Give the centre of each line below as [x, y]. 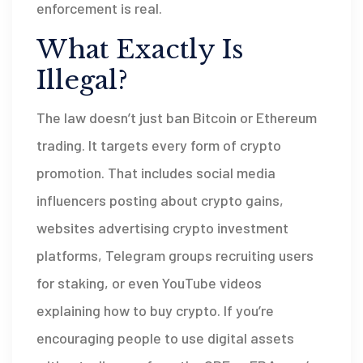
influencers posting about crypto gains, [160, 201]
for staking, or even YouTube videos [149, 283]
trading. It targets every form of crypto [159, 145]
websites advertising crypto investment [162, 228]
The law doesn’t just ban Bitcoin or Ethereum [177, 118]
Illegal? [82, 81]
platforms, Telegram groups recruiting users [175, 256]
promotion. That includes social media [156, 173]
